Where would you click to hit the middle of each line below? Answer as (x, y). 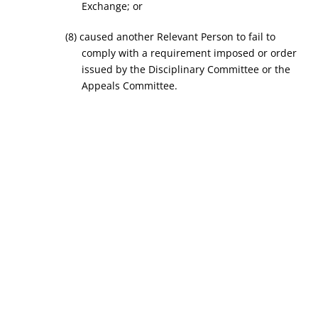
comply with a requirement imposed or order (189, 53)
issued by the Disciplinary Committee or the (186, 69)
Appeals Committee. (129, 86)
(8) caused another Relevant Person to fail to (171, 37)
